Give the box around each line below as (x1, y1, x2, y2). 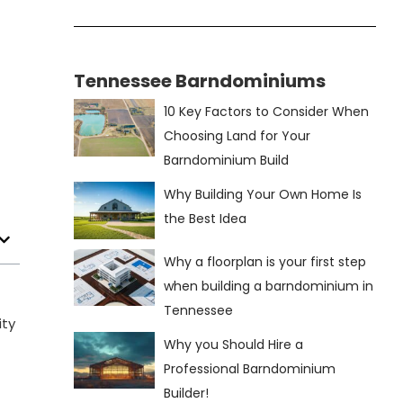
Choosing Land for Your (164, 127, 311, 146)
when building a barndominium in (164, 276, 374, 295)
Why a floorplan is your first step (164, 252, 367, 271)
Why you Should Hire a (164, 335, 304, 354)
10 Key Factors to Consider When (164, 103, 370, 121)
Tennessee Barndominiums (73, 68, 326, 94)
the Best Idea (164, 210, 247, 228)
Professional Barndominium (164, 359, 336, 378)
